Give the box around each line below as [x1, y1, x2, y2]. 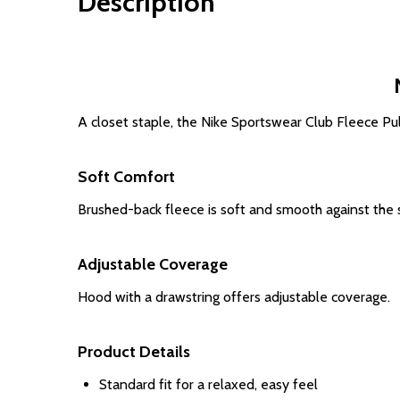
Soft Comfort [78, 167, 175, 187]
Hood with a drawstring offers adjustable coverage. [78, 288, 390, 305]
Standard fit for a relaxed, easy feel [99, 376, 318, 393]
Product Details [78, 342, 190, 362]
